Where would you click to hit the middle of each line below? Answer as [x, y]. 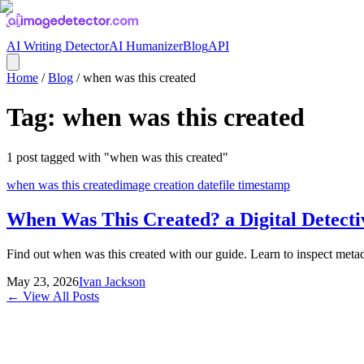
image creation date [169, 184]
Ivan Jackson [112, 281]
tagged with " [74, 157]
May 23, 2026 [43, 281]
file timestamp [254, 184]
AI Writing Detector [58, 46]
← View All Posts [53, 296]
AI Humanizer [146, 46]
